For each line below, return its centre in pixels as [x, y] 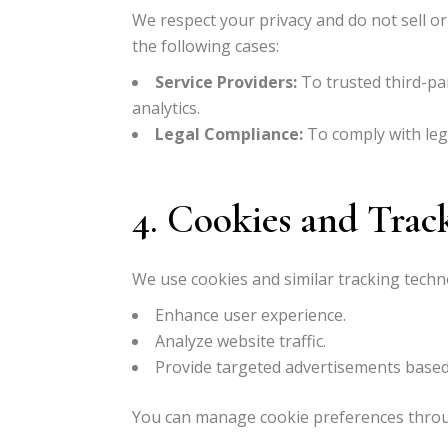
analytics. [166, 108]
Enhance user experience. [250, 315]
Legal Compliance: [229, 134]
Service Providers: [226, 82]
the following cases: [205, 46]
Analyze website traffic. [240, 341]
